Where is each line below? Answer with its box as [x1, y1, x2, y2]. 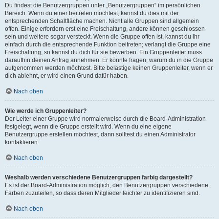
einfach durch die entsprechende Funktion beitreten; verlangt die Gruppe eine [5, 41, 211, 48]
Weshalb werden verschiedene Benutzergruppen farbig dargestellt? [5, 174, 193, 181]
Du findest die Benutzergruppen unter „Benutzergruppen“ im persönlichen [5, 2, 200, 9]
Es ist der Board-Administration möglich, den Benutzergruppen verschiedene [5, 182, 208, 189]
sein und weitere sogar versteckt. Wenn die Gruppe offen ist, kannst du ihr [5, 33, 199, 40]
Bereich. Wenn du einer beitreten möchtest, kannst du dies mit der [5, 10, 179, 17]
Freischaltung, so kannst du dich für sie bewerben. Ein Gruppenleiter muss [5, 49, 202, 56]
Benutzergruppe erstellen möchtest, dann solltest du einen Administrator [5, 131, 196, 138]
